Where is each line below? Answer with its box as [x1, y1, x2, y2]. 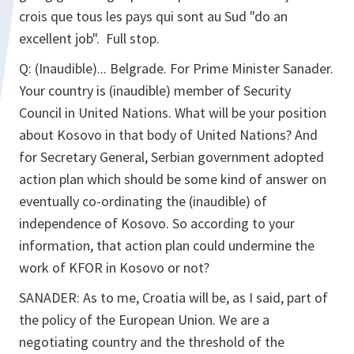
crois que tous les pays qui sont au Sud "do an [19, 7, 288, 25]
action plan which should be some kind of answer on [19, 170, 326, 188]
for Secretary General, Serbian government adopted [19, 148, 324, 166]
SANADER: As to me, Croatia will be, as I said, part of [19, 288, 328, 307]
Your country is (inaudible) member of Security [19, 81, 291, 100]
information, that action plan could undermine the [19, 236, 314, 254]
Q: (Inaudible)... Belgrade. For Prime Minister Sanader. [19, 59, 333, 77]
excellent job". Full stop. [19, 29, 160, 47]
